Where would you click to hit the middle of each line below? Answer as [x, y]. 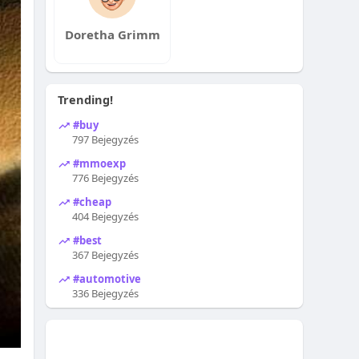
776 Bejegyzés [106, 178]
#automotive [106, 278]
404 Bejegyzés [106, 216]
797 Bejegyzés [106, 139]
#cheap [91, 202]
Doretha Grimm [112, 34]
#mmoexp [99, 163]
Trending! [86, 99]
